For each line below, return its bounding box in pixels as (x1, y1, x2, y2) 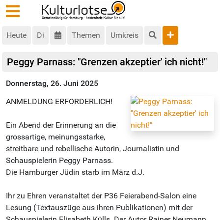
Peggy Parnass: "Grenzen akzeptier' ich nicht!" (7, 56, 207, 68)
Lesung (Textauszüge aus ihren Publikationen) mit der (6, 203, 192, 213)
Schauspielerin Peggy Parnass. (6, 156, 113, 165)
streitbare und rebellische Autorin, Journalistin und (6, 144, 179, 154)
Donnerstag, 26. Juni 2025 (6, 79, 98, 88)
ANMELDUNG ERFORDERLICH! (6, 97, 112, 107)
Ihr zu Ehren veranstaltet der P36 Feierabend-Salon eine (6, 191, 196, 201)
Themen (72, 30, 100, 40)
